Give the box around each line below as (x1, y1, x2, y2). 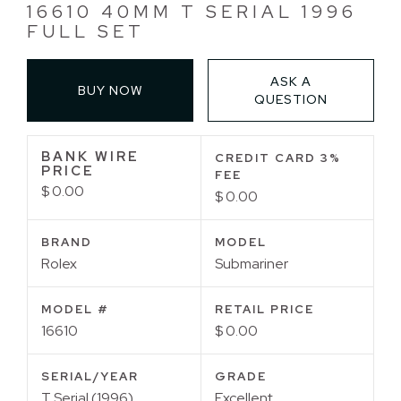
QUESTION (253, 90, 328, 107)
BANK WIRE (41, 147, 140, 166)
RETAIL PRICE (214, 301, 314, 317)
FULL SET (27, 19, 145, 43)
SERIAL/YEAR (41, 368, 139, 384)
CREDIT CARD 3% (214, 149, 341, 166)
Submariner (214, 253, 288, 273)
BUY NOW (77, 81, 143, 98)
